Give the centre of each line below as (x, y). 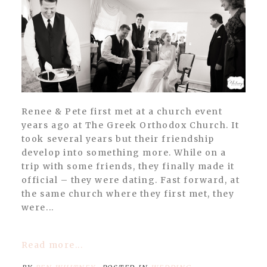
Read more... (56, 245)
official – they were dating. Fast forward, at (131, 180)
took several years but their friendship (118, 139)
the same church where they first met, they (128, 193)
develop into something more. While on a (124, 152)
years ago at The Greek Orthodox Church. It (130, 125)
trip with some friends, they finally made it (128, 166)
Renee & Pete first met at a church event (25, 111)
